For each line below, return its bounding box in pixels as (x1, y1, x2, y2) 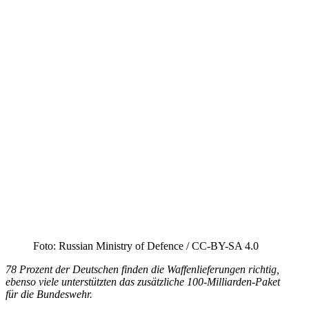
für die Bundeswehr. (6, 288, 92, 300)
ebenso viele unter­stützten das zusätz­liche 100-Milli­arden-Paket (6, 275, 280, 288)
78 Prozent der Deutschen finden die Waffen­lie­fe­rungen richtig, (6, 263, 279, 275)
